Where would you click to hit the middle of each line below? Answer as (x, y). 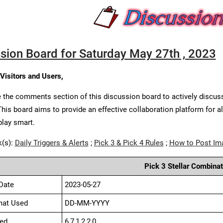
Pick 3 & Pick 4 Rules (129, 143)
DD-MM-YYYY (87, 203)
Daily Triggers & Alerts (52, 143)
